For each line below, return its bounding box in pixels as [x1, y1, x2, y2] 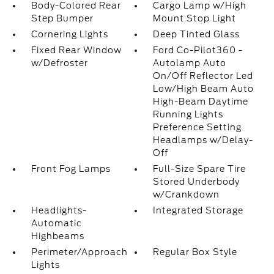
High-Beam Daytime [153, 97, 249, 106]
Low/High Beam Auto [153, 84, 254, 94]
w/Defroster [31, 58, 88, 68]
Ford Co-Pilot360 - [153, 45, 243, 55]
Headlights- [31, 206, 87, 215]
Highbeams [31, 231, 84, 241]
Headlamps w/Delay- [153, 135, 254, 145]
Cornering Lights [31, 29, 108, 39]
